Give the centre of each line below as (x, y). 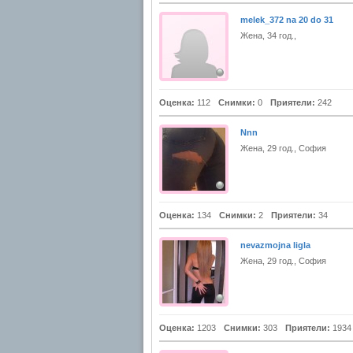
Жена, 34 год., (268, 35)
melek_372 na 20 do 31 (287, 20)
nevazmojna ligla (275, 245)
